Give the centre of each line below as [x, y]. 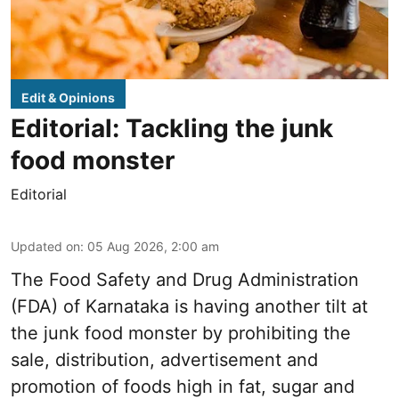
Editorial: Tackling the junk [172, 129]
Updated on [45, 247]
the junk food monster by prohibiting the [181, 334]
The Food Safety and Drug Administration [185, 280]
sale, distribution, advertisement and [164, 360]
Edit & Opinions [68, 98]
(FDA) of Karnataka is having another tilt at [189, 307]
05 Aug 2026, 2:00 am [153, 247]
